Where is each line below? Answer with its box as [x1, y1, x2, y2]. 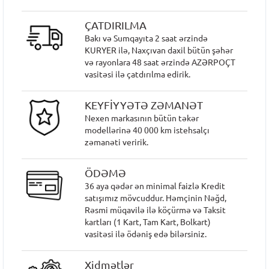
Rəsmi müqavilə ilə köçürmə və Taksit [85, 205, 226, 215]
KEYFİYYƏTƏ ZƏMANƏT [85, 99, 204, 111]
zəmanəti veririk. [85, 138, 149, 147]
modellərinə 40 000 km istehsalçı [85, 125, 210, 135]
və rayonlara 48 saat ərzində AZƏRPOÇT [85, 58, 236, 67]
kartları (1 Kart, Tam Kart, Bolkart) [85, 217, 211, 227]
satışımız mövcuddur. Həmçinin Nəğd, [85, 193, 227, 203]
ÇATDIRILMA [85, 19, 147, 31]
